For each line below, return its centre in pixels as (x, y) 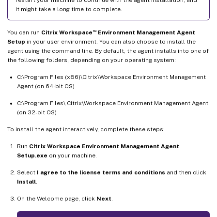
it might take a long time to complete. (69, 9)
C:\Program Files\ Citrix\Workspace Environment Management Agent (113, 103)
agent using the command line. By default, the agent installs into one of (108, 51)
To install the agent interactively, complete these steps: (86, 130)
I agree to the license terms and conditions (101, 173)
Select (27, 173)
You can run (24, 33)
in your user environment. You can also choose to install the (110, 42)
